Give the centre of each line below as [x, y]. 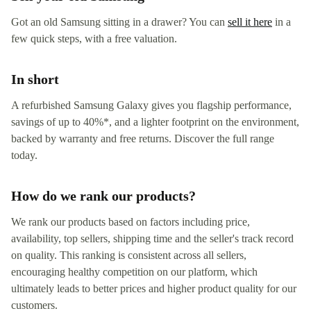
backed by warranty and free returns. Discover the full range [143, 139]
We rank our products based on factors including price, [131, 222]
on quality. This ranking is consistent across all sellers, [129, 255]
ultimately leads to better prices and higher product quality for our [154, 289]
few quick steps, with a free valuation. [94, 39]
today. [24, 155]
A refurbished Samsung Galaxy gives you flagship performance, [151, 106]
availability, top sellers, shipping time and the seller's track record [152, 239]
